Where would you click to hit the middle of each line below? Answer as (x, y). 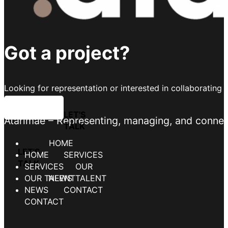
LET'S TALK (34, 108)
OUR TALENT (50, 167)
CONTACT (44, 190)
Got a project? (67, 53)
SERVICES (44, 155)
